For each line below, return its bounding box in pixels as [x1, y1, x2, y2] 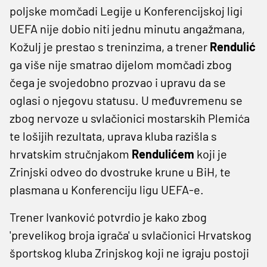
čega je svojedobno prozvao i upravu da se [10, 74, 226, 89]
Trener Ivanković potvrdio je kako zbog [10, 209, 207, 224]
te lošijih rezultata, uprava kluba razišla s [10, 128, 217, 143]
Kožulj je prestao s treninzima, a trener [10, 39, 210, 54]
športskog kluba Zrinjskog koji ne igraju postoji [10, 245, 249, 260]
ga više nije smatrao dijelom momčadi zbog [10, 57, 232, 72]
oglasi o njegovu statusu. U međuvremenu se [10, 92, 243, 107]
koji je [194, 146, 227, 161]
